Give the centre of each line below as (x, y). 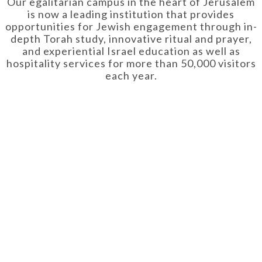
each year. (131, 76)
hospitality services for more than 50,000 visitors (131, 63)
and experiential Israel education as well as (131, 51)
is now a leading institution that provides (131, 14)
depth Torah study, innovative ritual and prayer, (131, 39)
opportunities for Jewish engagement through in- (131, 27)
